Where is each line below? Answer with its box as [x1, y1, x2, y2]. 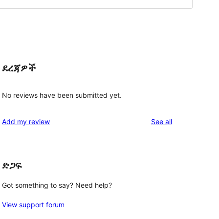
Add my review [2, 117, 50, 126]
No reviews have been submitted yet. [2, 90, 122, 99]
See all [151, 117, 172, 126]
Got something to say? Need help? [2, 181, 112, 190]
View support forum [2, 200, 65, 209]
